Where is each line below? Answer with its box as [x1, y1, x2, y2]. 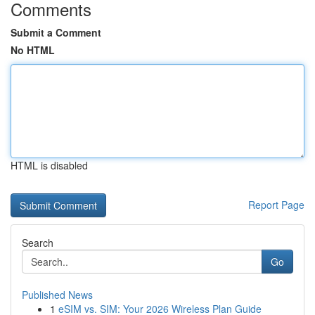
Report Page [248, 198, 304, 212]
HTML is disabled [11, 158, 88, 172]
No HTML [11, 43, 55, 57]
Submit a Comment [11, 25, 101, 39]
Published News [22, 288, 93, 302]
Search [22, 236, 53, 250]
